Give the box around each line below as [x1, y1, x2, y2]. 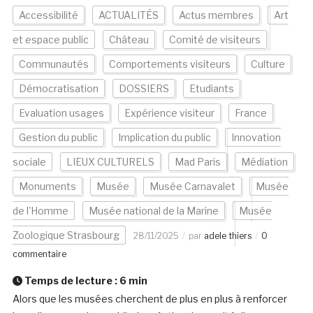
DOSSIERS [118, 82, 169, 95]
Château [108, 34, 149, 46]
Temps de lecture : [22, 275, 119, 287]
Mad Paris [174, 156, 221, 168]
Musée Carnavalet [149, 180, 235, 193]
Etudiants [189, 82, 234, 95]
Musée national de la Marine [88, 205, 219, 217]
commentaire [12, 249, 66, 260]
